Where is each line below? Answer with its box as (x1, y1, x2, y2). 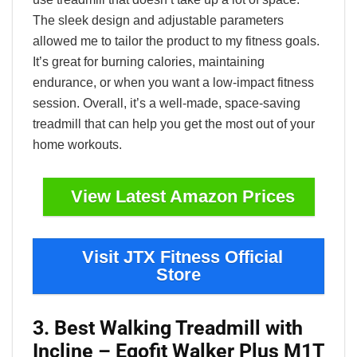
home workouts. (33, 138, 122, 152)
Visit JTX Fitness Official (82, 247, 283, 268)
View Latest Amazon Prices (70, 186, 295, 207)
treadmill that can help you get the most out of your (33, 117, 315, 131)
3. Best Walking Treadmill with (33, 316, 303, 340)
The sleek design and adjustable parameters (33, 14, 284, 28)
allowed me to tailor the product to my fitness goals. (33, 34, 320, 49)
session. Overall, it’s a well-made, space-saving (33, 96, 300, 111)
